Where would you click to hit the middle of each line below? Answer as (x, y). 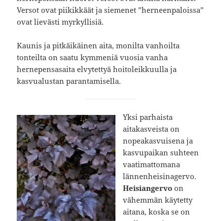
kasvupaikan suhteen (161, 153)
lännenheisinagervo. (160, 176)
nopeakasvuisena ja (158, 141)
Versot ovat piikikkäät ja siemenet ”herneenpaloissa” (110, 10)
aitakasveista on (151, 129)
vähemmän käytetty (158, 200)
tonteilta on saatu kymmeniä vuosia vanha (92, 57)
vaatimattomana (152, 165)
